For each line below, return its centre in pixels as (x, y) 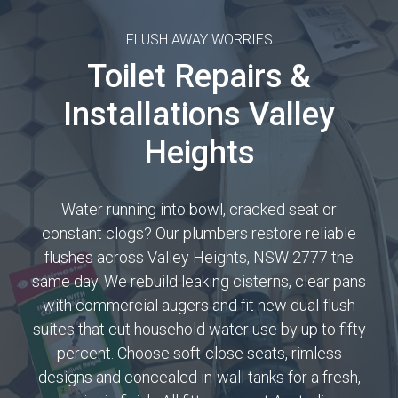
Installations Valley (199, 115)
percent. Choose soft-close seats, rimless (199, 353)
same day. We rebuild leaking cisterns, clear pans (199, 281)
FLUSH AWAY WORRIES (199, 40)
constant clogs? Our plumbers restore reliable (199, 233)
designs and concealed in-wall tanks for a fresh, (199, 377)
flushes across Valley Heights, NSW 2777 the (199, 257)
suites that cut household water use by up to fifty (199, 329)
